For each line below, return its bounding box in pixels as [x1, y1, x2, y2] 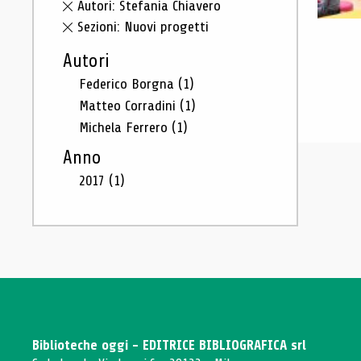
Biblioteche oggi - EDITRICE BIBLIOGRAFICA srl [32, 338, 306, 353]
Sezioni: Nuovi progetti [77, 19, 209, 35]
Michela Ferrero [79, 119, 172, 135]
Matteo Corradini [79, 98, 180, 114]
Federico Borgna [79, 76, 178, 92]
